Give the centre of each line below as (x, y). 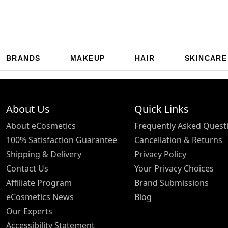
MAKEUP (88, 58)
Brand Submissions (172, 182)
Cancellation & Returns (178, 140)
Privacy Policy (160, 154)
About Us (28, 109)
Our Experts (29, 211)
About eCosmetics (41, 125)
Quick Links (162, 109)
